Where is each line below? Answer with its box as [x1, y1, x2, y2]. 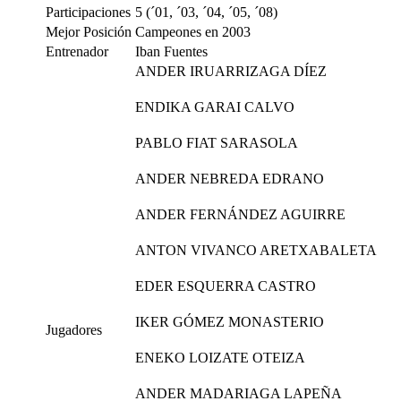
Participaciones [46, 4, 131, 20]
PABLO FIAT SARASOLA [135, 135, 298, 150]
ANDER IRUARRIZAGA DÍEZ [135, 64, 327, 79]
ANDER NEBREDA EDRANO [135, 171, 324, 186]
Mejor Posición [46, 24, 132, 39]
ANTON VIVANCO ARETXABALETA [135, 243, 377, 258]
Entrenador [46, 44, 108, 59]
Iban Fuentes [135, 44, 208, 59]
